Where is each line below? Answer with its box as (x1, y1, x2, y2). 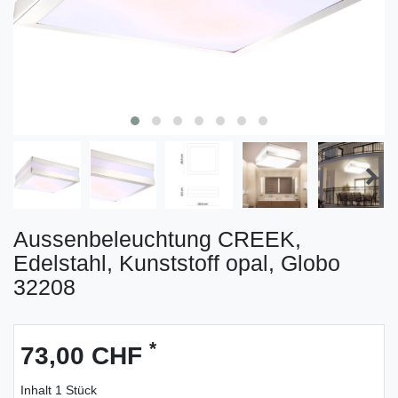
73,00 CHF (20, 341, 149, 370)
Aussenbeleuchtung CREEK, (13, 226, 301, 251)
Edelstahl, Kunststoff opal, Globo (13, 250, 340, 275)
